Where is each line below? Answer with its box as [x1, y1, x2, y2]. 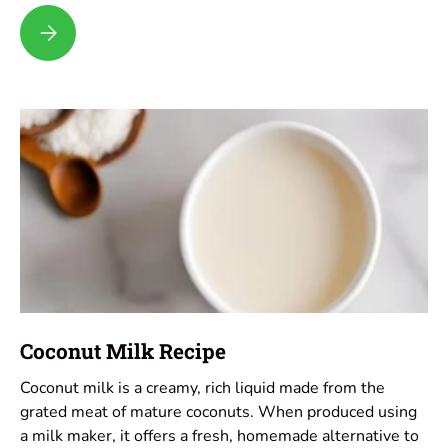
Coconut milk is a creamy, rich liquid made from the [20, 377, 385, 400]
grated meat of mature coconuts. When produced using [20, 401, 417, 424]
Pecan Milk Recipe [35, 18, 156, 38]
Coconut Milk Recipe [20, 337, 226, 366]
